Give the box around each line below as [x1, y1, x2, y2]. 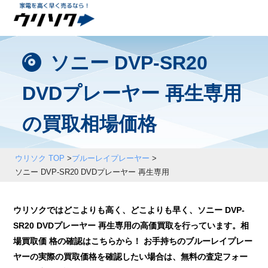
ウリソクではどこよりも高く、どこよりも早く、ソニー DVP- [13, 205, 245, 215]
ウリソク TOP [14, 154, 65, 163]
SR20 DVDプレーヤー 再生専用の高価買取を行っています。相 [13, 221, 249, 231]
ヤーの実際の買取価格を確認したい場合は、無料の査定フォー [13, 252, 248, 262]
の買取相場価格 [22, 113, 157, 135]
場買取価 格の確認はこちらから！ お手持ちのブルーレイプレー [13, 236, 253, 246]
